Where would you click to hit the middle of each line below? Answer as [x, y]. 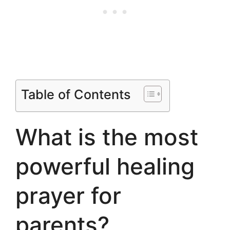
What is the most [107, 137]
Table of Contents [76, 94]
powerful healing [105, 166]
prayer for [68, 195]
